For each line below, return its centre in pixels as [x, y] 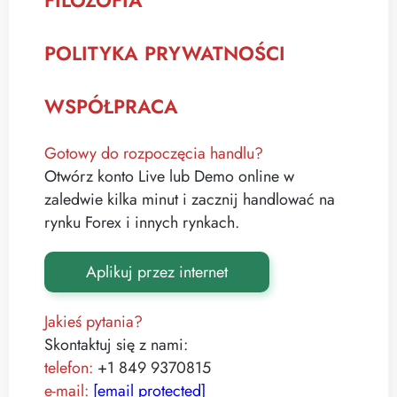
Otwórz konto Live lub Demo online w [169, 176]
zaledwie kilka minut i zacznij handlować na [190, 199]
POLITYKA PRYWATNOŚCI [165, 53]
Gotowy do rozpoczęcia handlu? [154, 153]
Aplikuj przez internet [157, 272]
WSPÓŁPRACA [111, 106]
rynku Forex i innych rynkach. [142, 222]
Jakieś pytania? [93, 322]
